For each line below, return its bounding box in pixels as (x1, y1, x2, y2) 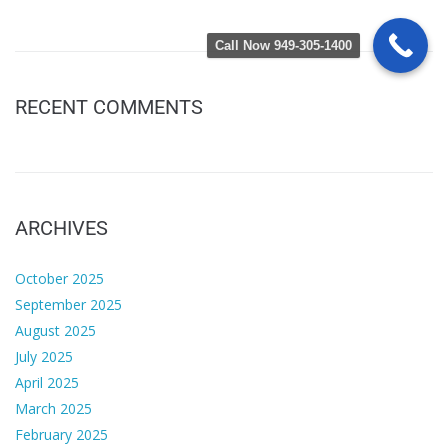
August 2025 (15, 321, 96, 341)
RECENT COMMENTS (15, 95, 203, 120)
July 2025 (15, 347, 73, 367)
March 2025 (15, 399, 92, 419)
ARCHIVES (15, 216, 108, 241)
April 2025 (15, 373, 79, 393)
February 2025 (15, 425, 108, 445)
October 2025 (15, 269, 104, 289)
